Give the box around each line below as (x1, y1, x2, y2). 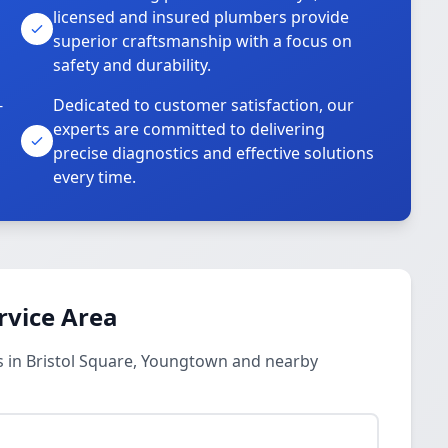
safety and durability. (53, 54, 212, 76)
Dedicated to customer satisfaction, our (53, 94, 355, 116)
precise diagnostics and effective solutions (53, 142, 375, 164)
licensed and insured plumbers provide (53, 6, 350, 28)
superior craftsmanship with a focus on (53, 30, 353, 52)
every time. (53, 166, 137, 188)
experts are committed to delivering (53, 118, 326, 140)
